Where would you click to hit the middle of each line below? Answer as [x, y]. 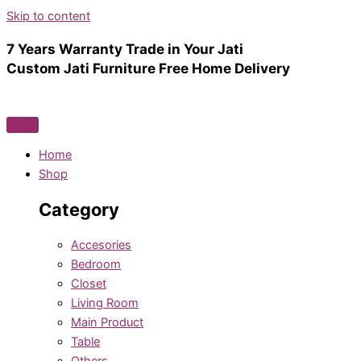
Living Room [105, 303]
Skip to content [48, 16]
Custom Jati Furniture [83, 68]
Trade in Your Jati [185, 49]
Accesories [101, 245]
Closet [89, 284]
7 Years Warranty [66, 49]
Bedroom [96, 265]
